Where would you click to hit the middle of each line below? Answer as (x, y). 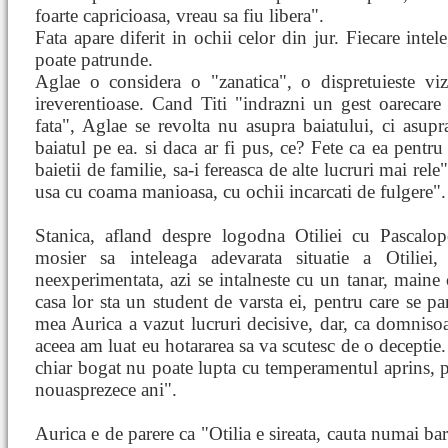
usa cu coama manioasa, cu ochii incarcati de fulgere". (240, 191)
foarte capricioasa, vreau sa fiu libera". (179, 15)
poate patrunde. (94, 59)
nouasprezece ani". (106, 389)
